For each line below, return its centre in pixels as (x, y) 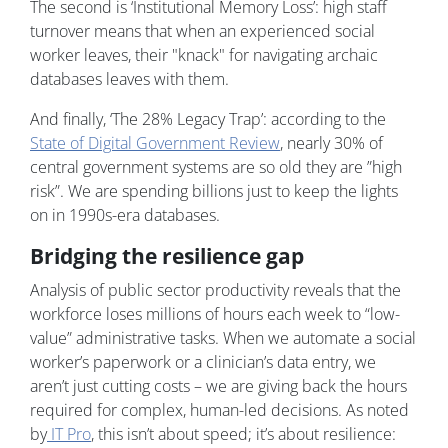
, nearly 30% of (331, 143)
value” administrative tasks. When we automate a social (223, 338)
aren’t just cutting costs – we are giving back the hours (218, 386)
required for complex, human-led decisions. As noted (219, 410)
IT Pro (69, 434)
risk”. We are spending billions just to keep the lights (214, 191)
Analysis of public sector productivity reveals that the (215, 290)
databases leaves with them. (129, 79)
